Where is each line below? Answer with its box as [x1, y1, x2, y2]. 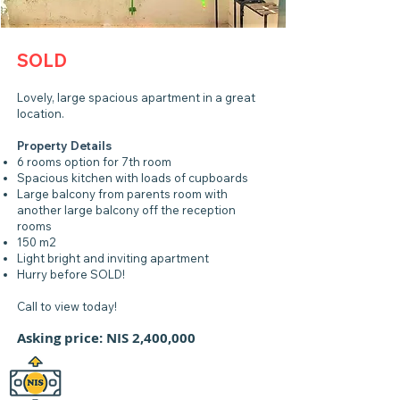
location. [17, 106, 64, 121]
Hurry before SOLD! [17, 267, 125, 281]
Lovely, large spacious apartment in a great [17, 90, 255, 104]
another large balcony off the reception [17, 203, 236, 217]
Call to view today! [17, 299, 117, 313]
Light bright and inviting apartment [17, 251, 209, 265]
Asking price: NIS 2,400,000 [17, 329, 196, 347]
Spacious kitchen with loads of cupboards [17, 171, 251, 185]
